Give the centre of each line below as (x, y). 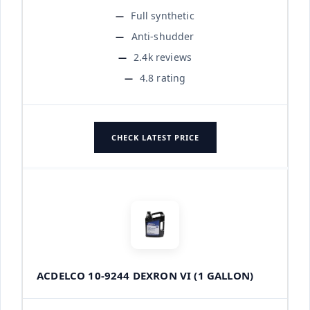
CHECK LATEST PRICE (155, 137)
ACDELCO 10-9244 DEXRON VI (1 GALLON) (145, 275)
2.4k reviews (163, 57)
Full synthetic (163, 15)
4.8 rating (163, 77)
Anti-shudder (163, 36)
